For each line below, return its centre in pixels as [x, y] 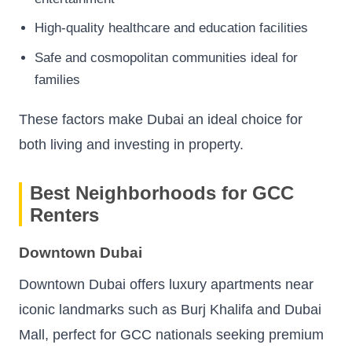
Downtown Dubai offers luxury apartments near [166, 284]
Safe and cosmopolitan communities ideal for [166, 58]
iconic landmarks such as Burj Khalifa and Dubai [170, 309]
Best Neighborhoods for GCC [162, 193]
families [57, 80]
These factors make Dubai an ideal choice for [161, 120]
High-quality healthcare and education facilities [171, 28]
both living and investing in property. [131, 145]
